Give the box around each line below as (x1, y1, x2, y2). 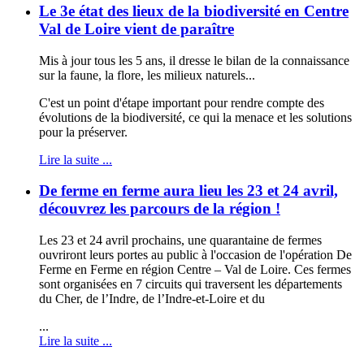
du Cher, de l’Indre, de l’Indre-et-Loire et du (39, 292, 265, 306)
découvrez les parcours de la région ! (39, 200, 280, 218)
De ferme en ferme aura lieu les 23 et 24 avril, (39, 182, 338, 200)
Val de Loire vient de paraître (39, 20, 234, 37)
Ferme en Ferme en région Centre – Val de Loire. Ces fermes (39, 262, 351, 277)
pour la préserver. (39, 124, 128, 139)
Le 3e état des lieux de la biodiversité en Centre (39, 2, 349, 19)
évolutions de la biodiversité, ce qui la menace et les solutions (39, 110, 352, 124)
